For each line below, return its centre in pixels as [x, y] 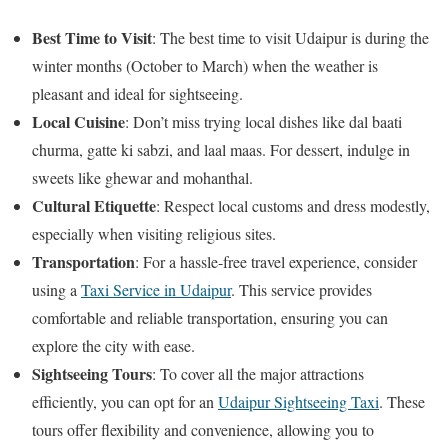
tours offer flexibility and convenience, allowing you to [203, 429]
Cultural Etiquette [94, 205]
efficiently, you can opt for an [125, 401]
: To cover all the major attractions [258, 373]
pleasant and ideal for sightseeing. [137, 93]
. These [402, 401]
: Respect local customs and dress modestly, [293, 205]
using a [56, 289]
